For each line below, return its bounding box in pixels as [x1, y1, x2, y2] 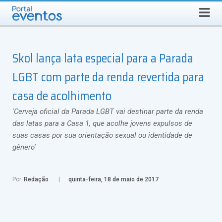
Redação [24, 176, 49, 183]
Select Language [126, 3, 174, 11]
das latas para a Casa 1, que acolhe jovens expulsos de [12, 119, 192, 128]
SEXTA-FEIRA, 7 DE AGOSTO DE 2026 [13, 3, 118, 11]
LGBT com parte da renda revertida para [12, 68, 204, 87]
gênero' [12, 143, 36, 152]
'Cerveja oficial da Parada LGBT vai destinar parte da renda [12, 107, 203, 116]
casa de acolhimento [12, 87, 111, 106]
